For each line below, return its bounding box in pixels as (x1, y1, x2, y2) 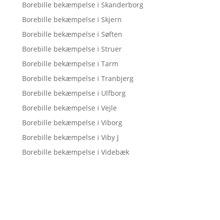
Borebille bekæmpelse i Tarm (22, 59, 118, 68)
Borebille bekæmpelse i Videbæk (22, 147, 129, 157)
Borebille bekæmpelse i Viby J (22, 133, 119, 142)
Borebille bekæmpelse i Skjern (22, 15, 122, 24)
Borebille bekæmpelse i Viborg (22, 118, 122, 127)
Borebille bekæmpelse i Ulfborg (22, 88, 126, 98)
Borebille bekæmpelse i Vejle (22, 103, 117, 112)
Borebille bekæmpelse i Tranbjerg (22, 74, 134, 83)
